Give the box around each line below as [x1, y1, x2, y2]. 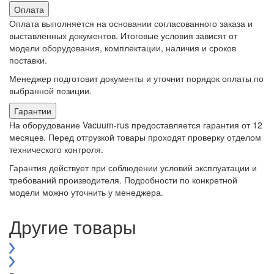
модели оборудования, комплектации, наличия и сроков [9, 42, 236, 54]
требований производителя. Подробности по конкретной [9, 174, 237, 187]
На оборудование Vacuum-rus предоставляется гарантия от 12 [9, 119, 262, 131]
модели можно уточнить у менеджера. [9, 186, 163, 199]
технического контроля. [9, 143, 103, 156]
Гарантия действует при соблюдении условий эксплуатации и [9, 161, 257, 174]
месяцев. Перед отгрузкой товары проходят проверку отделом [9, 131, 261, 144]
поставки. [9, 54, 47, 67]
